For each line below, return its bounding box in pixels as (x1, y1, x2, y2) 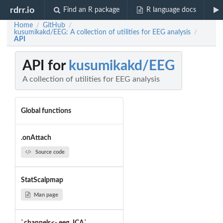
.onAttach (20, 134, 51, 141)
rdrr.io (10, 5, 35, 14)
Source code (35, 149, 65, 155)
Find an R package (63, 6, 120, 13)
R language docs (146, 6, 196, 13)
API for (22, 59, 69, 73)
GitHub (43, 22, 65, 29)
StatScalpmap (20, 177, 63, 184)
